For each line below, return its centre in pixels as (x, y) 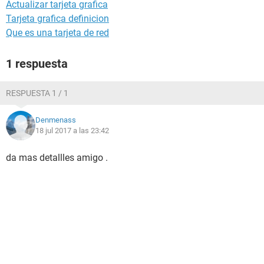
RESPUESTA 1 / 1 (37, 93)
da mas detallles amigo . (57, 158)
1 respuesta (37, 64)
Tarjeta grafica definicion (57, 19)
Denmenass (56, 120)
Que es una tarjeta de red (57, 33)
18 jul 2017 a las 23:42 (72, 131)
